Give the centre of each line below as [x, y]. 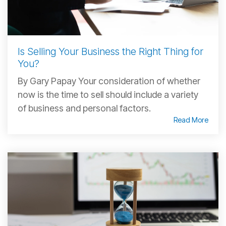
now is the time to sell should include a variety [108, 95]
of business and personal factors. [84, 108]
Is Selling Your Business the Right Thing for [110, 52]
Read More [191, 120]
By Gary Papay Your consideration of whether [109, 81]
